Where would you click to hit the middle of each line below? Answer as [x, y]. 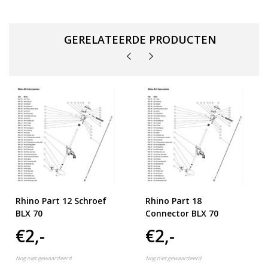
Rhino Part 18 [173, 201]
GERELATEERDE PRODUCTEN [140, 39]
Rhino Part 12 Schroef [61, 201]
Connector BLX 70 [182, 214]
